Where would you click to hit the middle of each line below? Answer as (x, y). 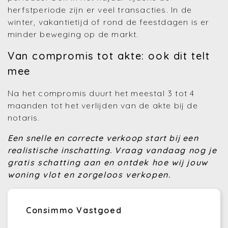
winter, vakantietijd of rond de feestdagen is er (109, 22)
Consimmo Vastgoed (74, 210)
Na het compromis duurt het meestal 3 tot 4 (101, 93)
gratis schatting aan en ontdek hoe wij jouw (108, 162)
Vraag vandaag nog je (166, 150)
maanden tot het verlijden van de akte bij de (103, 105)
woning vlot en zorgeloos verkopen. (89, 175)
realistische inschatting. (61, 150)
